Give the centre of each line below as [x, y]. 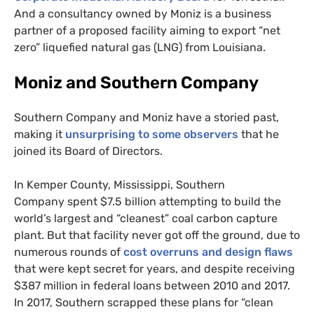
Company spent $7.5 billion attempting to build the [148, 201]
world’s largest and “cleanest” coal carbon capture [146, 218]
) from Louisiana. [222, 47]
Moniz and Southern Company [136, 82]
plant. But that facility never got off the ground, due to [157, 235]
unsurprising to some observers [152, 134]
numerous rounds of [69, 252]
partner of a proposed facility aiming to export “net [147, 30]
